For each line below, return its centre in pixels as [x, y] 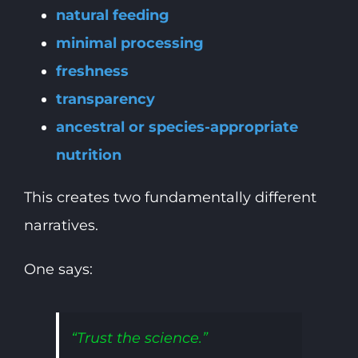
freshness [92, 71]
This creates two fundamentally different [170, 197]
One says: [58, 269]
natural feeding [112, 15]
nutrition [88, 155]
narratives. [61, 225]
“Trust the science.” [139, 338]
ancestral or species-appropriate [177, 127]
